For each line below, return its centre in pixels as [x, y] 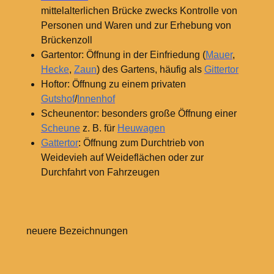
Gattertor [59, 143]
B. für [105, 128]
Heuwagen [141, 128]
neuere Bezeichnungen [77, 231]
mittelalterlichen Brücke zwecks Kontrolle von [139, 11]
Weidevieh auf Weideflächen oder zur [122, 158]
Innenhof [96, 99]
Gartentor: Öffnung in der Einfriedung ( [123, 55]
